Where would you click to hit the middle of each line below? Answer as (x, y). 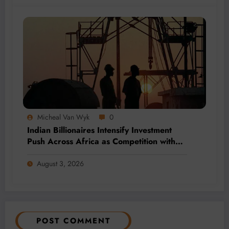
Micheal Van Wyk (63, 117)
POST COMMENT (73, 221)
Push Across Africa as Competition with (101, 141)
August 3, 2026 (60, 163)
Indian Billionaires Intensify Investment (99, 130)
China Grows (51, 152)
